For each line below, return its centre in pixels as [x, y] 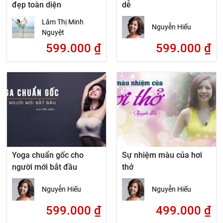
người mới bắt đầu [45, 167]
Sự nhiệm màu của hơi [162, 155]
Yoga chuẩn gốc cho [48, 155]
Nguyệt [53, 32]
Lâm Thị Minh [63, 22]
